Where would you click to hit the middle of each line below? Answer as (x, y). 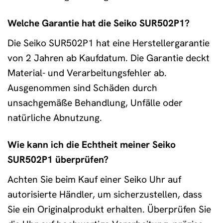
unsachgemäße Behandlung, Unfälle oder (95, 103)
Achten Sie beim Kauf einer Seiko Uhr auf (94, 180)
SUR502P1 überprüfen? (58, 160)
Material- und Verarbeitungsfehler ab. (87, 73)
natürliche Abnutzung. (55, 117)
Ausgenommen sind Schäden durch (82, 88)
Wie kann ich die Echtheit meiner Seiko (92, 145)
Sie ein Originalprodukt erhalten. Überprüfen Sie (109, 210)
